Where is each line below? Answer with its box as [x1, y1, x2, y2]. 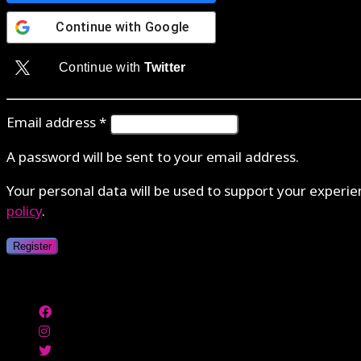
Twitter [143, 60, 186, 74]
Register [13, 239, 52, 252]
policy [6, 201, 42, 222]
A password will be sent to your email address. [6, 147, 299, 168]
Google [144, 19, 189, 35]
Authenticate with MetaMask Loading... [6, 269, 242, 289]
